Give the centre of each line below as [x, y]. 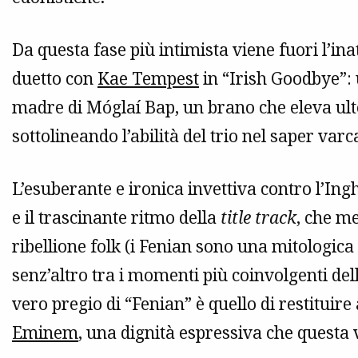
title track [259, 218]
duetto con [55, 79]
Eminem [45, 333]
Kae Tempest [148, 79]
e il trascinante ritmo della [116, 218]
